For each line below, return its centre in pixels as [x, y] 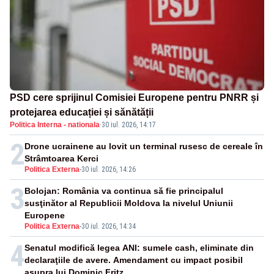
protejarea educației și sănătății [82, 113]
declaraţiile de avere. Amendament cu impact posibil [134, 260]
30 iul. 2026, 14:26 [109, 170]
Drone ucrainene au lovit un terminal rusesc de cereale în [144, 146]
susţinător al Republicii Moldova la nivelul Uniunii [129, 203]
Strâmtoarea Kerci [61, 159]
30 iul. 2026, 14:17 [129, 125]
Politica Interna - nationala [55, 125]
